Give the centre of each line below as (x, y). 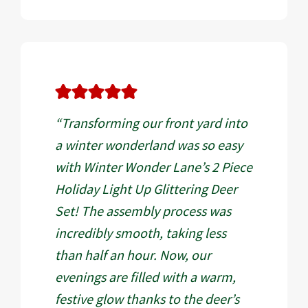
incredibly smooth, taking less (141, 233)
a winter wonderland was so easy (149, 145)
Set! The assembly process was (143, 211)
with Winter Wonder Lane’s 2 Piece (154, 167)
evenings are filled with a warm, (145, 277)
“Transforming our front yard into (151, 123)
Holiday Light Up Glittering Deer (146, 189)
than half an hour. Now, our (133, 255)
